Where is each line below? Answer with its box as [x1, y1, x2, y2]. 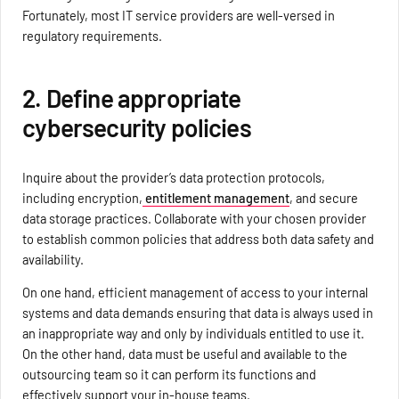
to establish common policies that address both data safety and [22, 230, 375, 247]
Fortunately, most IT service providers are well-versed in [22, 6, 336, 23]
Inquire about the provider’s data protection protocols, [22, 168, 326, 185]
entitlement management [142, 189, 290, 206]
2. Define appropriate [22, 82, 241, 113]
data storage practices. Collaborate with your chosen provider [22, 209, 367, 226]
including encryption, [22, 189, 143, 206]
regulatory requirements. [22, 27, 163, 44]
